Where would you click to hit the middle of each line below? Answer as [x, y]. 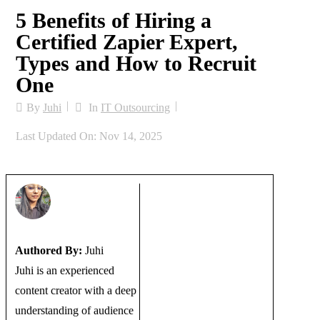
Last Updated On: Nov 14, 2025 [89, 136]
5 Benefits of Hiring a [114, 20]
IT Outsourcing [135, 107]
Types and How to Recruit [136, 63]
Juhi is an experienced [65, 271]
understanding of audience [74, 311]
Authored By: [49, 251]
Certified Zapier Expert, [127, 41]
